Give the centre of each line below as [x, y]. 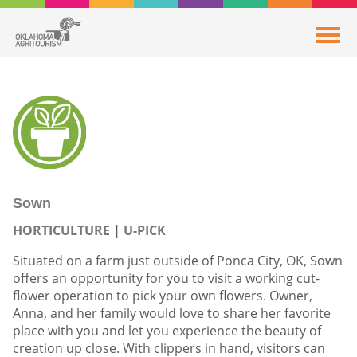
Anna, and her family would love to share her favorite [172, 313]
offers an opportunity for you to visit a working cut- [166, 278]
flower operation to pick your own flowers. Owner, [163, 295]
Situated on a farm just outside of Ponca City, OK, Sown [178, 260]
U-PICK [145, 230]
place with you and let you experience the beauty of [167, 330]
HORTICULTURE [61, 230]
